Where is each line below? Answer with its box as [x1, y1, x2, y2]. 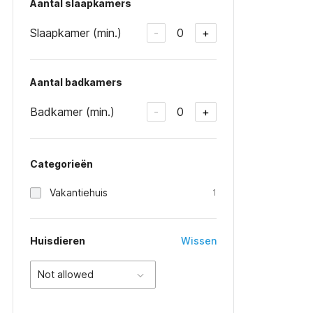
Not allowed [38, 268, 94, 280]
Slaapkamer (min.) [30, 25, 122, 40]
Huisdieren [30, 235, 85, 247]
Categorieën [30, 158, 93, 170]
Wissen [181, 235, 217, 247]
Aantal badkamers [30, 76, 122, 88]
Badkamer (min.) [30, 104, 115, 119]
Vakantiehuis [50, 187, 108, 198]
